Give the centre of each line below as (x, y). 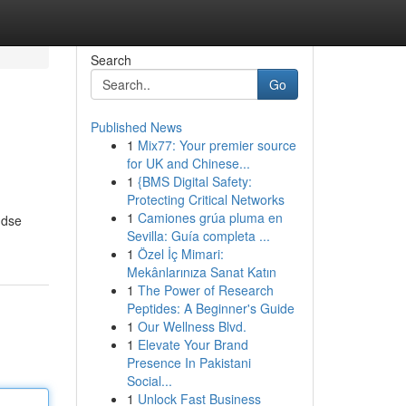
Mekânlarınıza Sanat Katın (201, 272)
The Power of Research (205, 290)
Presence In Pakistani (188, 362)
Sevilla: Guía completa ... (198, 236)
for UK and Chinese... (188, 163)
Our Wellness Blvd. (192, 326)
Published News (136, 127)
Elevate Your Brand (193, 344)
